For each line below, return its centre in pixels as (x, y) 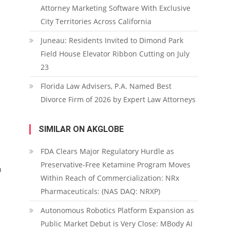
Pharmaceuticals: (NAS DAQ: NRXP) (100, 191)
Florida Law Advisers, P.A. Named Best (106, 86)
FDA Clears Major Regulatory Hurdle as (107, 151)
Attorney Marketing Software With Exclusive (115, 8)
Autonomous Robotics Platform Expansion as (117, 210)
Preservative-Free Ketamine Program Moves (115, 165)
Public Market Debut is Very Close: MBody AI (116, 224)
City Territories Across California (96, 21)
